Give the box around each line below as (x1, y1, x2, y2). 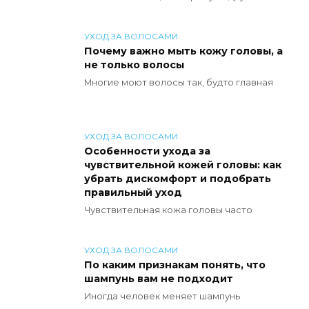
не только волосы (84, 59, 184, 72)
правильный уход (84, 186, 182, 199)
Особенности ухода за (84, 145, 210, 158)
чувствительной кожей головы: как (84, 159, 281, 172)
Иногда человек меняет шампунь (84, 291, 240, 302)
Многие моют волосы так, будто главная (84, 77, 273, 88)
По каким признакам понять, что (84, 259, 266, 272)
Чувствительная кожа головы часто (84, 205, 252, 216)
